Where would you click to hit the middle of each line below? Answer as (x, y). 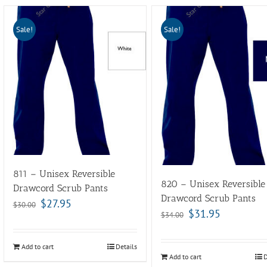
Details (127, 246)
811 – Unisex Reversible (64, 173)
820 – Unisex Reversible (213, 184)
